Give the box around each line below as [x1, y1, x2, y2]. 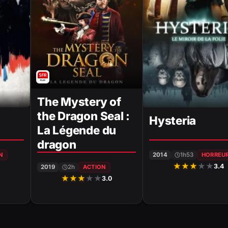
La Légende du [37, 123, 117, 137]
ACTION [82, 163, 106, 171]
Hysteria [149, 113, 196, 127]
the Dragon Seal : [37, 109, 130, 123]
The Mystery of [37, 95, 121, 109]
